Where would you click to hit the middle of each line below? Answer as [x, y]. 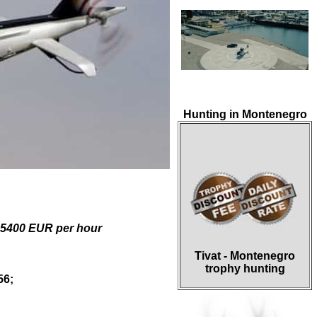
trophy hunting [245, 269]
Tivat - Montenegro [245, 256]
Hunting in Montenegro [245, 115]
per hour [77, 229]
